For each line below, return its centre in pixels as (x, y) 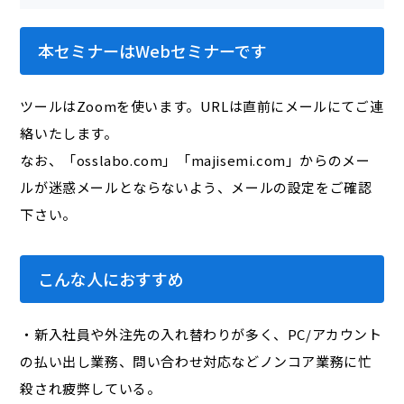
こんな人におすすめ (111, 278)
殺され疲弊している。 (91, 388)
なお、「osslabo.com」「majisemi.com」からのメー (195, 160)
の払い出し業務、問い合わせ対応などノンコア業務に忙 (196, 361)
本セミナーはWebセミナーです (153, 50)
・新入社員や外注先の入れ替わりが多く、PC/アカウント (201, 334)
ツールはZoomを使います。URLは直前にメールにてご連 (202, 106)
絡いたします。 (69, 133)
